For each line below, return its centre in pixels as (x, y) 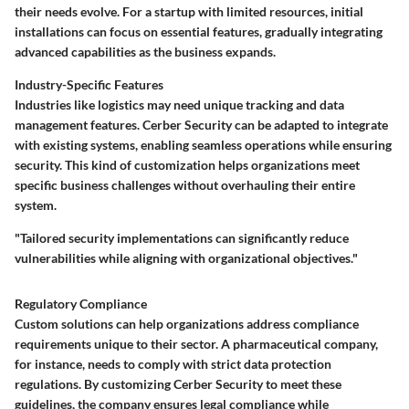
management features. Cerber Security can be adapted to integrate (201, 125)
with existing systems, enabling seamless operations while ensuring (203, 145)
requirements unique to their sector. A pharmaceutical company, (196, 344)
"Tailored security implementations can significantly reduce (182, 238)
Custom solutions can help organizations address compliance (187, 324)
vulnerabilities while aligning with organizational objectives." (186, 258)
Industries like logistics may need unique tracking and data (179, 105)
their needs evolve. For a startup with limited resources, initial (189, 12)
